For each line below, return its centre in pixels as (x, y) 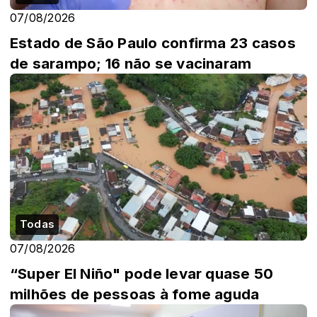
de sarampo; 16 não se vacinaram (131, 63)
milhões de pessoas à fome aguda (135, 294)
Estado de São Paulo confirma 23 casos (153, 42)
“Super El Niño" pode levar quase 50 (142, 274)
